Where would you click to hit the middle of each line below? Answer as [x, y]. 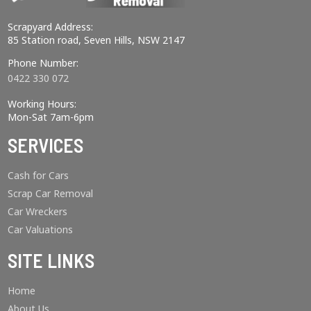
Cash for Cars [39, 176]
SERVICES [46, 145]
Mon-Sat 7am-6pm [51, 117]
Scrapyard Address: [51, 27]
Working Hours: [42, 104]
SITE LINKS [51, 261]
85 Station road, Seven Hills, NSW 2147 [96, 40]
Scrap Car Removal [51, 194]
